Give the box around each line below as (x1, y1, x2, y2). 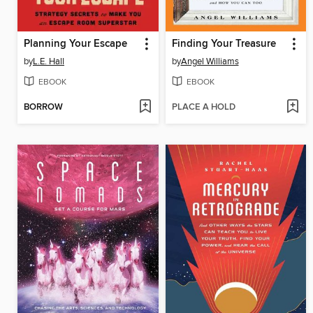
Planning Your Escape (24, 37, 127, 50)
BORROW (24, 101, 63, 114)
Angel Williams (180, 55, 239, 67)
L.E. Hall (33, 55, 64, 67)
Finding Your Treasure (171, 37, 276, 50)
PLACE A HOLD (171, 101, 235, 114)
